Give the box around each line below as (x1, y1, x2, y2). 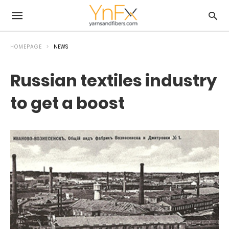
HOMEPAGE (10, 43, 42, 51)
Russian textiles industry (10, 69, 217, 92)
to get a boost (10, 91, 125, 114)
